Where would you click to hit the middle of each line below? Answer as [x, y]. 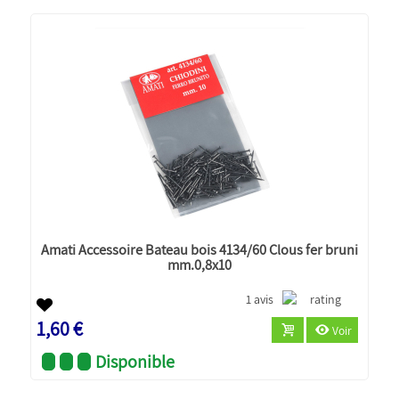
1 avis [260, 299]
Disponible [135, 361]
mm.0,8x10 [199, 264]
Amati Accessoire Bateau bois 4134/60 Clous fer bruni [199, 249]
